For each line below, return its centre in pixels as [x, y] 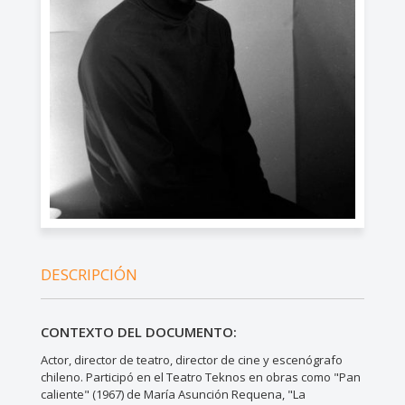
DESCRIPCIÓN [89, 274]
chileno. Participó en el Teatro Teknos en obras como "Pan [200, 377]
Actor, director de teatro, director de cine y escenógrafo [191, 359]
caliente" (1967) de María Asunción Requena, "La [173, 394]
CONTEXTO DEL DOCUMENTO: [138, 331]
